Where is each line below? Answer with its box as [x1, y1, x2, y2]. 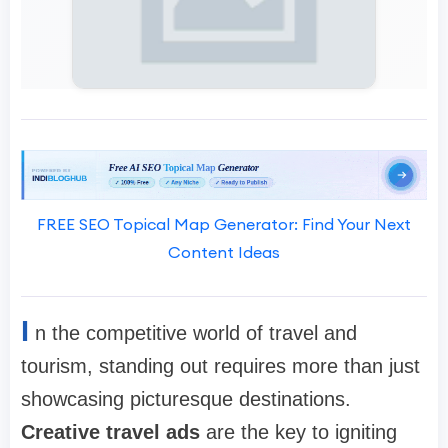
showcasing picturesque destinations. [21, 388, 351, 411]
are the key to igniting [200, 421, 397, 444]
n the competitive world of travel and [35, 322, 357, 345]
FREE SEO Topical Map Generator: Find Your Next [37, 214, 411, 235]
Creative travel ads [21, 421, 200, 444]
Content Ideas [168, 242, 280, 263]
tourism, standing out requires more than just [21, 355, 420, 378]
